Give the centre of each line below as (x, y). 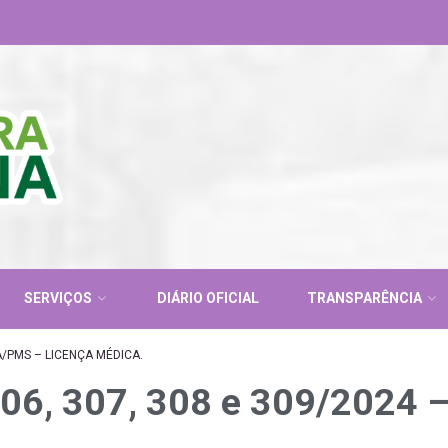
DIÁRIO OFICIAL (208, 298)
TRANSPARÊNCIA (364, 298)
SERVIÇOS (58, 298)
